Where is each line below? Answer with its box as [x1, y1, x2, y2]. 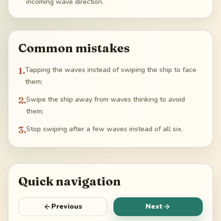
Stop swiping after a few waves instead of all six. [26, 124, 183, 134]
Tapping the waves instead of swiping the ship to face [25, 65, 196, 75]
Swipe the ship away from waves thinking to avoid [26, 95, 185, 105]
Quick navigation [18, 174, 121, 189]
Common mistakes [18, 41, 130, 56]
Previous [51, 202, 82, 212]
